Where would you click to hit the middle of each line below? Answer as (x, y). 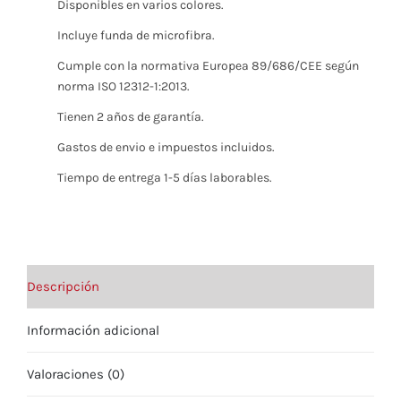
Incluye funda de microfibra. (136, 36)
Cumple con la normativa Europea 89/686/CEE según (208, 66)
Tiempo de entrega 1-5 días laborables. (164, 178)
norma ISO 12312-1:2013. (123, 87)
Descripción (63, 286)
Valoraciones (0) (76, 374)
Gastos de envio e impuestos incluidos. (166, 148)
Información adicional (93, 330)
